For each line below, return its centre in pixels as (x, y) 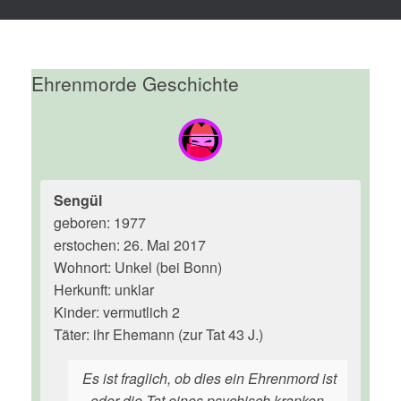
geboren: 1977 (100, 222)
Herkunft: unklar (104, 290)
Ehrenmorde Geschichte (135, 83)
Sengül (78, 200)
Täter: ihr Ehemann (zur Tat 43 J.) (158, 334)
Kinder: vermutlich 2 (117, 312)
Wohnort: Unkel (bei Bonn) (138, 267)
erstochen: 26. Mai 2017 (130, 245)
